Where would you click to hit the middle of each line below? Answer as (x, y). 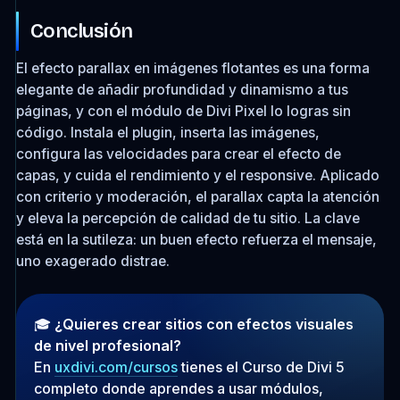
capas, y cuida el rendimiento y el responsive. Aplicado (197, 175)
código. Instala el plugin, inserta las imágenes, (167, 132)
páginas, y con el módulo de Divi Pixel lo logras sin (183, 111)
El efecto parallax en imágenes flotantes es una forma (192, 68)
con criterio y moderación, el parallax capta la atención (197, 196)
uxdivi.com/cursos (116, 367)
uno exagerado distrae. (92, 261)
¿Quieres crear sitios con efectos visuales (204, 324)
